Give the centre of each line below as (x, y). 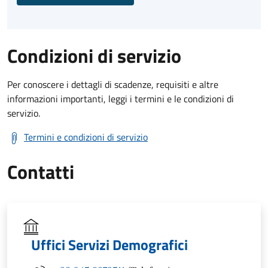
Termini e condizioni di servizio (86, 137)
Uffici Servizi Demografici (109, 244)
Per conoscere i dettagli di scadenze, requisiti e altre (113, 84)
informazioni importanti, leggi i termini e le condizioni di (121, 98)
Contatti (41, 171)
